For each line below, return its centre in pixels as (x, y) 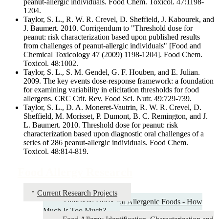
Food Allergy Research (75, 172)
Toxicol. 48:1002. (51, 63)
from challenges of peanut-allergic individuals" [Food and (112, 45)
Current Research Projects (77, 193)
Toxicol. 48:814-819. (56, 151)
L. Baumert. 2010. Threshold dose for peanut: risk (101, 125)
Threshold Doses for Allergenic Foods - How (132, 201)
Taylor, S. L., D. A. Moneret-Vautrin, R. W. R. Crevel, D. (112, 107)
